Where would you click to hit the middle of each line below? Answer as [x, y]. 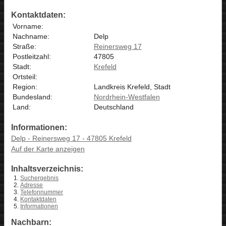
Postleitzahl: [32, 56]
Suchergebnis [40, 178]
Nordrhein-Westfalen [127, 97]
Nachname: [31, 36]
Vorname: [28, 26]
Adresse [32, 185]
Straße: [24, 46]
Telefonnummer [42, 192]
